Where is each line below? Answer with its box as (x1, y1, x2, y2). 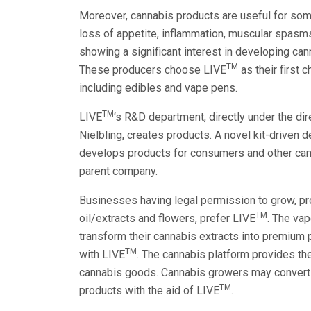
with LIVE (79, 247, 125, 261)
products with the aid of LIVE (79, 283, 219, 297)
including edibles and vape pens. (79, 81, 237, 94)
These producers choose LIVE (79, 62, 226, 76)
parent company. (79, 164, 158, 178)
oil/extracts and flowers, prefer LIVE (79, 211, 255, 225)
